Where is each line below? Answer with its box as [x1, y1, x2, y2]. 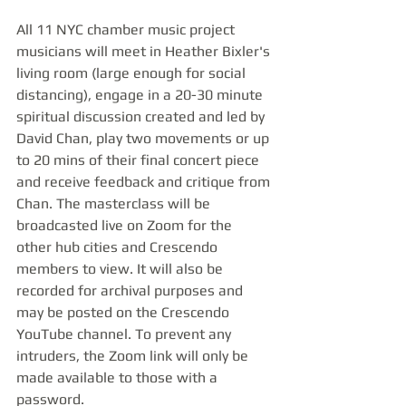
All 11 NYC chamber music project [16, 21, 238, 38]
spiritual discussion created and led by [16, 108, 268, 125]
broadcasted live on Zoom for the [16, 217, 236, 234]
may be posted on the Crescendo [16, 304, 233, 321]
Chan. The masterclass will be [16, 195, 214, 212]
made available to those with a [16, 369, 221, 386]
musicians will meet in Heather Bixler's [16, 43, 274, 60]
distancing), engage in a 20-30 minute [16, 86, 266, 103]
